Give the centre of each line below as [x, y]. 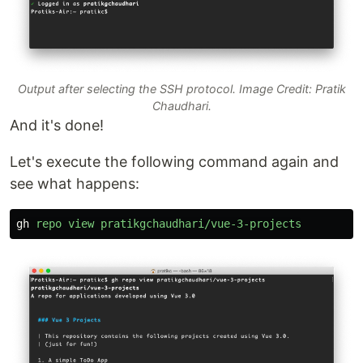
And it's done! [57, 125]
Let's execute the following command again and [174, 161]
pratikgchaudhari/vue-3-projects [201, 223]
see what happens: [75, 183]
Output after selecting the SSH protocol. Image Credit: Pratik [181, 88]
